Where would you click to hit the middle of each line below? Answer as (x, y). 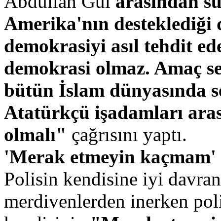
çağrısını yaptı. (129, 134)
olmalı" (38, 134)
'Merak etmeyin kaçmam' (110, 156)
